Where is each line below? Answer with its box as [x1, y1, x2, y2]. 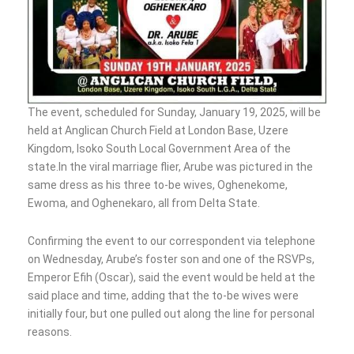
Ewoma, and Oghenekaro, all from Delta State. [28, 197, 260, 210]
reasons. [28, 325, 72, 338]
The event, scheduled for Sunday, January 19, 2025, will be [28, 106, 321, 119]
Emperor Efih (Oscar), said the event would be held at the [28, 270, 315, 284]
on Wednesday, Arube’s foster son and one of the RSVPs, [28, 252, 314, 265]
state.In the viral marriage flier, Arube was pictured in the [28, 160, 313, 174]
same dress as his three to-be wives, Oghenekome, [28, 179, 288, 192]
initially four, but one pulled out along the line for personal [28, 307, 314, 320]
